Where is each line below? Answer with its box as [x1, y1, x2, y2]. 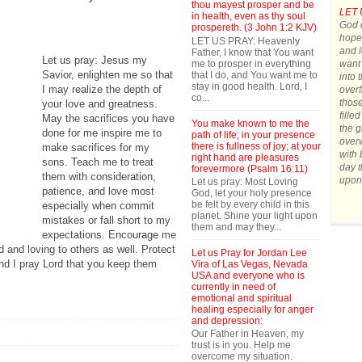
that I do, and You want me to [191, 69, 318, 81]
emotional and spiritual [191, 292, 292, 304]
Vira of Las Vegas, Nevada [191, 258, 308, 270]
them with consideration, [42, 170, 156, 183]
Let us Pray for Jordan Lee [191, 246, 307, 259]
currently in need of [191, 280, 276, 293]
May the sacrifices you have [42, 112, 175, 125]
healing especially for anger [191, 303, 314, 315]
